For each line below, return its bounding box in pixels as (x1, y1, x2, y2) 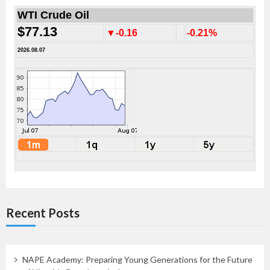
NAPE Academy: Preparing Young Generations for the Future (22, 254, 253, 265)
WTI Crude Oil (17, 8, 89, 21)
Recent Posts (6, 205, 80, 220)
